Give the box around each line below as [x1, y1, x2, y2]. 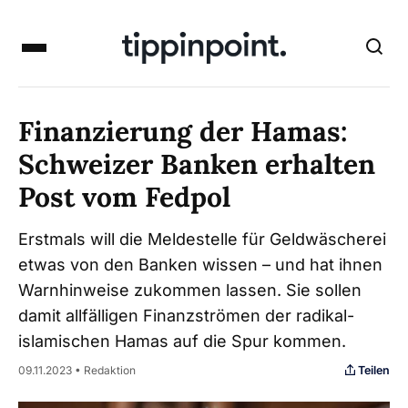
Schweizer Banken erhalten [18, 147, 375, 181]
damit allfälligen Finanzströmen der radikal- [18, 306, 354, 325]
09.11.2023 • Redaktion [18, 363, 136, 377]
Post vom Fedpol [18, 179, 230, 214]
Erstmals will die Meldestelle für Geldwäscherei [18, 229, 386, 249]
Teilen [358, 362, 390, 377]
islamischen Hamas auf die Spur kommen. [18, 331, 346, 351]
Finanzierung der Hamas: [18, 114, 348, 148]
